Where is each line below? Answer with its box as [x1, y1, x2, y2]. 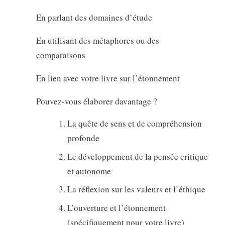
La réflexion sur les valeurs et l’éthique [67, 183, 205, 195]
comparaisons [36, 49, 85, 61]
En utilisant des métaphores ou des [36, 35, 159, 47]
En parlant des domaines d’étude [36, 12, 152, 24]
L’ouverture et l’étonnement [67, 201, 166, 213]
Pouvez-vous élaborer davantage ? [36, 95, 157, 107]
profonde [67, 132, 99, 144]
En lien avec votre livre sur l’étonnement [36, 72, 180, 84]
